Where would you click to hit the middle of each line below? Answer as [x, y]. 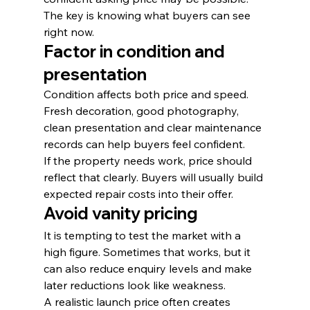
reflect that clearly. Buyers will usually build [154, 177]
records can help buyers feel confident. [144, 144]
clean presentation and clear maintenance [154, 127]
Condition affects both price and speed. [147, 94]
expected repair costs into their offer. [138, 194]
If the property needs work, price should [149, 161]
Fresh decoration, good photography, [142, 111]
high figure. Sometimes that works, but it [148, 252]
